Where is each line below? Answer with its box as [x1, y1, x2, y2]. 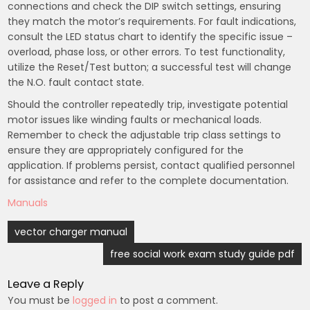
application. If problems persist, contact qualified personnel [8, 158, 295, 173]
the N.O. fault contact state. [8, 75, 145, 90]
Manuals [8, 196, 48, 210]
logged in [73, 293, 118, 308]
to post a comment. [117, 293, 219, 308]
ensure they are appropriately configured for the [8, 143, 244, 158]
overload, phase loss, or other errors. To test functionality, [8, 45, 286, 60]
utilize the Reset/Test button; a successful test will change [8, 60, 292, 75]
